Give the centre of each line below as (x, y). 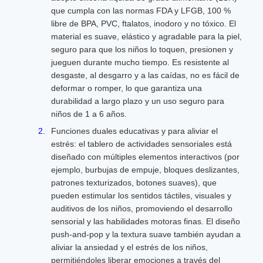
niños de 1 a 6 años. (89, 114)
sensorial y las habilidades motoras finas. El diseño (146, 221)
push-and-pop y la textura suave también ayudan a (146, 234)
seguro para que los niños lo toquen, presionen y (142, 49)
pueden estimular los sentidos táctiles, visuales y (141, 195)
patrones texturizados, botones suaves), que (134, 183)
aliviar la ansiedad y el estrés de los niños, (129, 247)
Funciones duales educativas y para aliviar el (134, 131)
